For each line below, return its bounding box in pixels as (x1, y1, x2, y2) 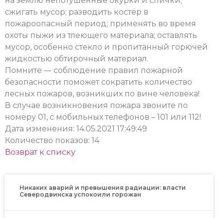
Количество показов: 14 (5, 135, 99, 145)
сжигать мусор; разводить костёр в (5, 7, 148, 17)
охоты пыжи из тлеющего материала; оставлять (5, 30, 197, 40)
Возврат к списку (5, 147, 75, 157)
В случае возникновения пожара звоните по (5, 100, 188, 110)
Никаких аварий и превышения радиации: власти (19, 184, 186, 192)
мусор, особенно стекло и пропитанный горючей (5, 42, 208, 52)
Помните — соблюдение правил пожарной (5, 65, 183, 75)
